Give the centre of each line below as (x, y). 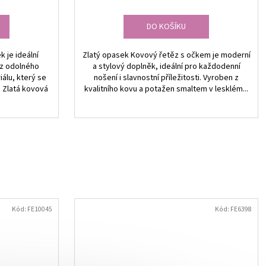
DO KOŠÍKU (166, 27)
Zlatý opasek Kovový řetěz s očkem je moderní (166, 56)
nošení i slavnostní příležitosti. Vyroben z (166, 78)
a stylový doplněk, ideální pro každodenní (166, 67)
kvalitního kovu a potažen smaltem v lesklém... (166, 89)
